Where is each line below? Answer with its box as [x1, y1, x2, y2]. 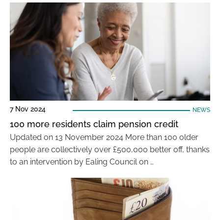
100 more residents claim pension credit [10, 119, 183, 129]
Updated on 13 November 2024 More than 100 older [10, 133, 198, 142]
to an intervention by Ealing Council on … [10, 157, 154, 166]
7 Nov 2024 [10, 105, 46, 113]
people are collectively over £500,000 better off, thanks [10, 145, 210, 154]
